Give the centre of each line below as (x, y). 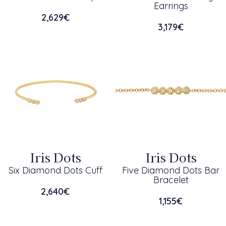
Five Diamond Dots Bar (171, 170)
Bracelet (171, 180)
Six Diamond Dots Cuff (55, 170)
